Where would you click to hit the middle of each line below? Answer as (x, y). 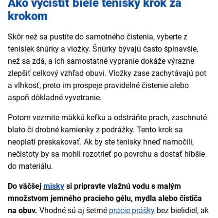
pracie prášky (132, 211)
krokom (28, 16)
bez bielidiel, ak (182, 211)
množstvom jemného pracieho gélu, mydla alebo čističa (105, 199)
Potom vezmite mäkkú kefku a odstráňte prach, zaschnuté (107, 118)
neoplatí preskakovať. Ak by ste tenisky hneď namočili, (101, 142)
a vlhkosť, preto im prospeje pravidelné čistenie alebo (98, 86)
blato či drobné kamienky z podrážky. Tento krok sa (95, 130)
